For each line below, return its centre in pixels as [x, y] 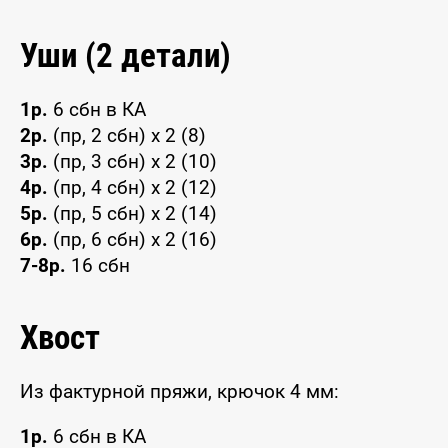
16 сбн [98, 265]
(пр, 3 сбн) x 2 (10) [132, 161]
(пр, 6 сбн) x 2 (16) [132, 239]
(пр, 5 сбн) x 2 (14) [132, 213]
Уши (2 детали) [125, 55]
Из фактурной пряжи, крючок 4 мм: [179, 392]
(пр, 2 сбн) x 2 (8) [127, 135]
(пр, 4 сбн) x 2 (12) [132, 187]
